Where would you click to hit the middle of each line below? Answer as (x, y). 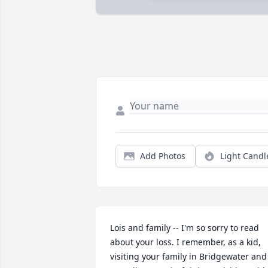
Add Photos (163, 156)
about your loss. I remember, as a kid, (185, 242)
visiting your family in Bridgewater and (188, 257)
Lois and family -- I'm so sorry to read (185, 228)
